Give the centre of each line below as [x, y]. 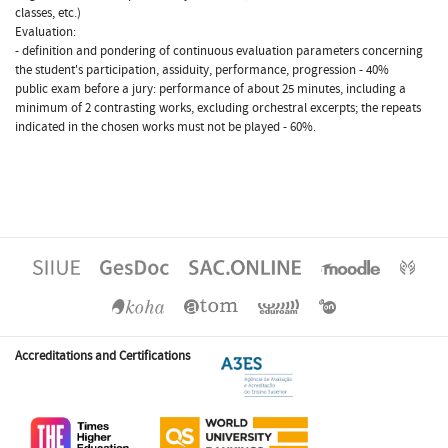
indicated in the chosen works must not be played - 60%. [165, 126]
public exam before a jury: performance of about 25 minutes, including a [210, 88]
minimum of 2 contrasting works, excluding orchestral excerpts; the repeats [218, 107]
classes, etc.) [48, 12]
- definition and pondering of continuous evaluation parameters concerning [219, 50]
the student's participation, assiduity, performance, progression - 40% [202, 69]
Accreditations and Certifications [102, 355]
